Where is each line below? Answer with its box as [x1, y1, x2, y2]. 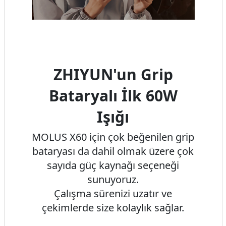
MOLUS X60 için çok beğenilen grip [32, 130, 194, 144]
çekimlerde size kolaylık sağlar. [42, 201, 184, 215]
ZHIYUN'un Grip [53, 64, 173, 85]
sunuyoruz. [87, 173, 139, 187]
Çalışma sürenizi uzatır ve [54, 187, 172, 201]
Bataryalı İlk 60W [48, 85, 178, 106]
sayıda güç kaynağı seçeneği [47, 158, 179, 173]
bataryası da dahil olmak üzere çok [32, 144, 194, 158]
